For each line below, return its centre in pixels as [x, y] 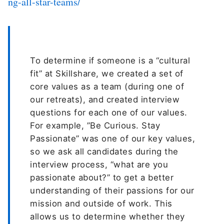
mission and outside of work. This [101, 204]
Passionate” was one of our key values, [113, 139]
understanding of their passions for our [112, 191]
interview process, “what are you [99, 165]
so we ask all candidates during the [104, 152]
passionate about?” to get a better [102, 178]
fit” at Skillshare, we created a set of [107, 74]
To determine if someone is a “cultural [110, 61]
